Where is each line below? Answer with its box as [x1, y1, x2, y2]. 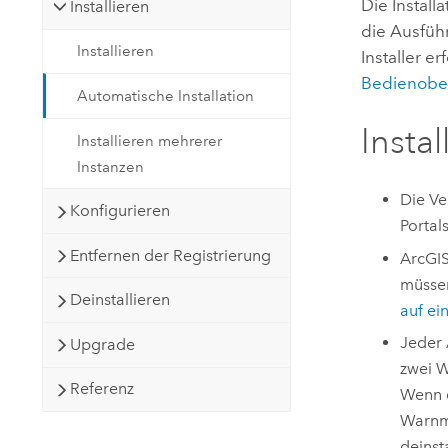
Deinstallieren [70, 290, 171, 310]
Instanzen [77, 157, 145, 176]
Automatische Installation [77, 86, 255, 105]
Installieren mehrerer [77, 131, 223, 150]
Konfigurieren [70, 201, 171, 221]
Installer [361, 46, 422, 67]
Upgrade [70, 334, 136, 354]
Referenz [70, 379, 135, 399]
